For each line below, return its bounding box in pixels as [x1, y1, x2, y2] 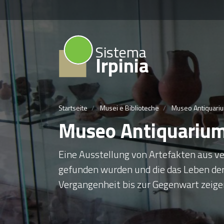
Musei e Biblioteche [100, 102, 159, 113]
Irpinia [95, 50, 149, 80]
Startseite [58, 102, 87, 113]
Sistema [95, 40, 146, 63]
